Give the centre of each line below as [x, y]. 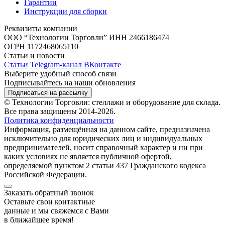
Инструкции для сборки [66, 12]
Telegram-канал [56, 65]
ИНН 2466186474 [139, 38]
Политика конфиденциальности [59, 121]
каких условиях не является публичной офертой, [88, 157]
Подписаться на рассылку [48, 93]
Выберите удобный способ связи [60, 74]
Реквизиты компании [41, 29]
